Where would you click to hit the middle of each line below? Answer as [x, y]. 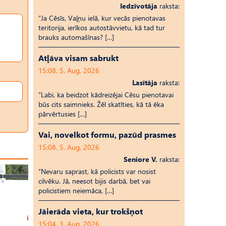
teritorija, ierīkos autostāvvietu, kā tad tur [102, 27]
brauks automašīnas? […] [76, 37]
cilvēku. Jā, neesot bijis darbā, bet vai [94, 181]
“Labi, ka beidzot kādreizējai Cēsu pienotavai [106, 95]
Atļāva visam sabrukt [78, 58]
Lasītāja [145, 82]
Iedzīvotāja [139, 6]
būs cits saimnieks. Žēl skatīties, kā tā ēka [101, 104]
